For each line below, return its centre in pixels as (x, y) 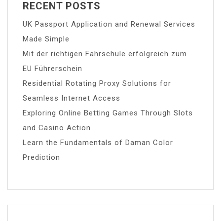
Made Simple (46, 39)
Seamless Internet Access (72, 98)
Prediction (41, 157)
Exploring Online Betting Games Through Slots (108, 113)
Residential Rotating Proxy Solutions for (97, 83)
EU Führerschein (53, 68)
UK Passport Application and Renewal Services (109, 24)
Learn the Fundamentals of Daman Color (98, 142)
